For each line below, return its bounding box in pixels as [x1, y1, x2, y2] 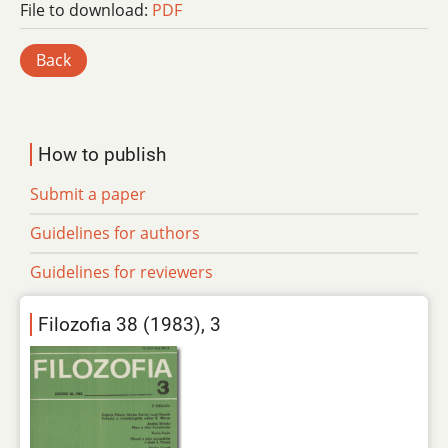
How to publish [38, 143, 166, 167]
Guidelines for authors [30, 222, 200, 245]
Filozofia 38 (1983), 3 [38, 313, 221, 337]
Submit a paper [30, 183, 146, 206]
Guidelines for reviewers [30, 261, 213, 284]
